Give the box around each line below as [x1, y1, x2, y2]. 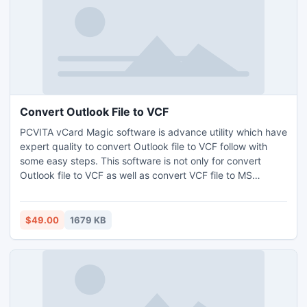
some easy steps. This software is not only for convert [20, 155, 261, 167]
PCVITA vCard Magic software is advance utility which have [20, 126, 287, 138]
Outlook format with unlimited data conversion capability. [20, 184, 275, 195]
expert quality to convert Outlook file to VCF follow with [20, 140, 267, 152]
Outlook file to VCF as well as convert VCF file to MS [20, 169, 252, 181]
